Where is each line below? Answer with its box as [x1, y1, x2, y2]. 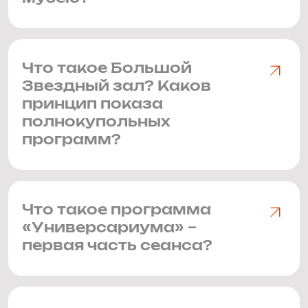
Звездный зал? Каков [22, 80, 211, 93]
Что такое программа [22, 203, 211, 217]
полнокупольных [22, 115, 170, 129]
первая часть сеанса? [22, 239, 212, 253]
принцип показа [22, 98, 163, 111]
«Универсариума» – [22, 221, 197, 235]
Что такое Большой [22, 62, 192, 76]
